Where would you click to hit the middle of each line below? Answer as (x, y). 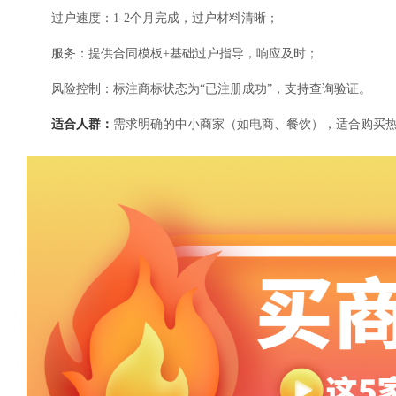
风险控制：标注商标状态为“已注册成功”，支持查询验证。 (211, 89)
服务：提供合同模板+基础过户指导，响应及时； (185, 53)
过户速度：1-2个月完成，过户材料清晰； (165, 18)
